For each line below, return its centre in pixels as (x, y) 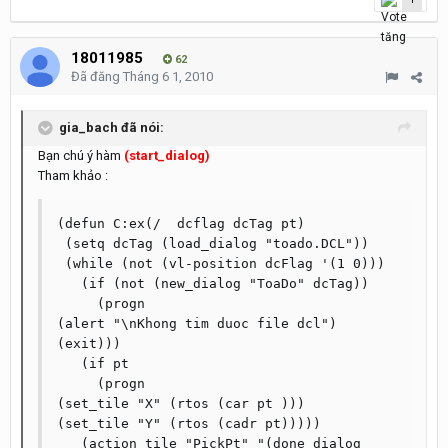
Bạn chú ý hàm (79, 155)
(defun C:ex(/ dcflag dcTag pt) (181, 223)
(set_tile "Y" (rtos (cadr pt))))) (189, 423)
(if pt (69, 363)
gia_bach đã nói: (111, 127)
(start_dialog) (165, 155)
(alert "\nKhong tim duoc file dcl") (197, 323)
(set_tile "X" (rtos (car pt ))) (181, 403)
